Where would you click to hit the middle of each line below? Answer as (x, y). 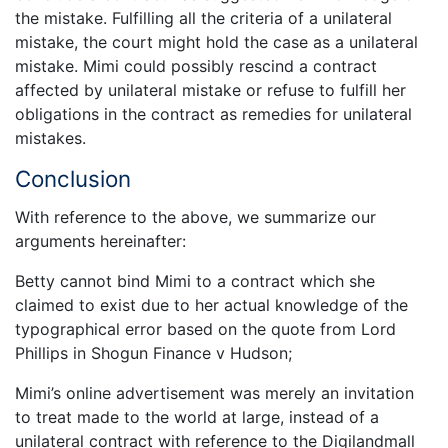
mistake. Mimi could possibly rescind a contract (196, 65)
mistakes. (50, 137)
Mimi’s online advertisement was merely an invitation (214, 393)
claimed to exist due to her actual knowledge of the (211, 305)
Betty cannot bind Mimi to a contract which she (195, 281)
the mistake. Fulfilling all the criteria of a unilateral (203, 17)
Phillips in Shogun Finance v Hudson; (153, 353)
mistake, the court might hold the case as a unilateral (216, 41)
